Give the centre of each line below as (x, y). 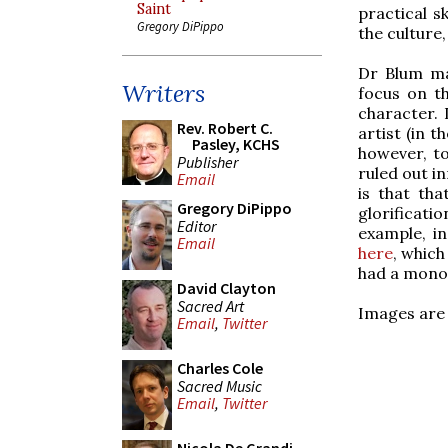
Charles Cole (220, 368)
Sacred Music (219, 385)
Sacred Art (210, 305)
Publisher (207, 161)
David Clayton (226, 288)
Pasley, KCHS (236, 144)
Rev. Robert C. (225, 128)
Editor (196, 225)
